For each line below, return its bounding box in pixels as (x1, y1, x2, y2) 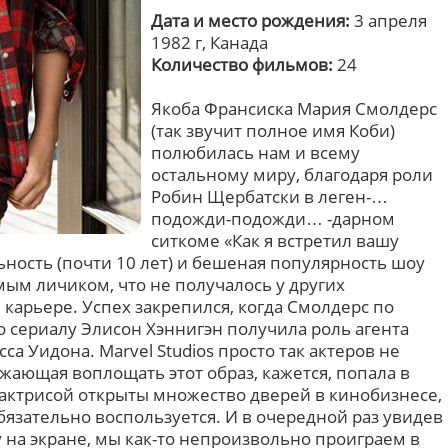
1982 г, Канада (151, 31, 268, 54)
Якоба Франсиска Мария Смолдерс (151, 97, 437, 120)
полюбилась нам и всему (151, 141, 360, 164)
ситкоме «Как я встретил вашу (151, 229, 399, 252)
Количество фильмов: (151, 53, 333, 76)
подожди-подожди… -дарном (151, 207, 395, 230)
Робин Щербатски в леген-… (151, 185, 388, 208)
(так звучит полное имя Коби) (151, 119, 395, 142)
